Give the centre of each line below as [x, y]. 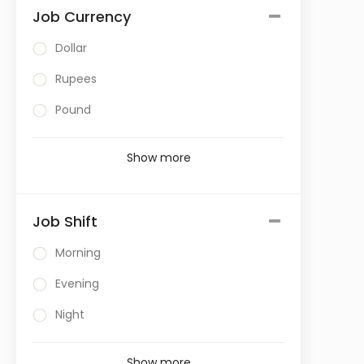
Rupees [76, 79]
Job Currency [82, 17]
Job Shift [65, 221]
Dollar [71, 48]
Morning [78, 253]
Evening [77, 284]
